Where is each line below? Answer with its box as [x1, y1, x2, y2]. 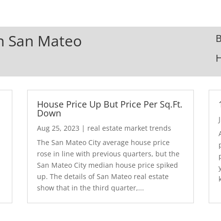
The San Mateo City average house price [37, 137, 170, 147]
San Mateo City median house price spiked [37, 160, 178, 170]
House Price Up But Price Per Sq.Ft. [37, 98, 183, 110]
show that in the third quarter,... [37, 183, 144, 192]
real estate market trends [87, 123, 171, 133]
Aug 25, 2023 [37, 123, 79, 133]
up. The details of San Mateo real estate [37, 171, 169, 181]
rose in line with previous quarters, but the [37, 148, 180, 158]
